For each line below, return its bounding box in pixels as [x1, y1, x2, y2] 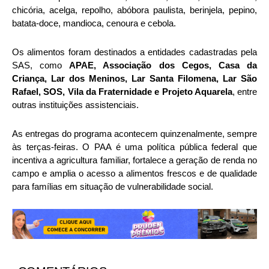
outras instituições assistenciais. [12, 99, 139, 110]
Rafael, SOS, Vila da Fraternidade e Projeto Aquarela [12, 86, 232, 97]
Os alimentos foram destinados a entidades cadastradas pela [12, 46, 257, 57]
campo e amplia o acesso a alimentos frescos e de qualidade [12, 168, 257, 178]
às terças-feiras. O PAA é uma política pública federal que [12, 141, 257, 152]
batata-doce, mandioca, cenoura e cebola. [12, 17, 176, 28]
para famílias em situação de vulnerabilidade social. [12, 181, 213, 192]
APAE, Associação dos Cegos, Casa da [69, 59, 258, 70]
